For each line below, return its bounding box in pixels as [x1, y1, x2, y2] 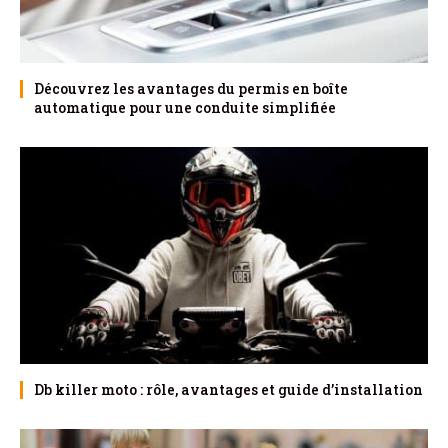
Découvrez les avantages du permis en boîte [34, 78, 348, 98]
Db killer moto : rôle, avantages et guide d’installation [34, 379, 423, 399]
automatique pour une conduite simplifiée [34, 97, 336, 117]
